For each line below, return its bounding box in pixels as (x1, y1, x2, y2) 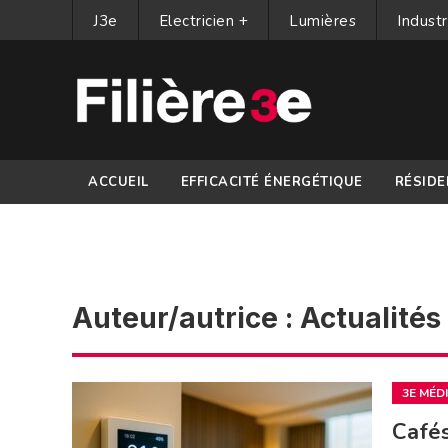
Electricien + (158, 11, 248, 31)
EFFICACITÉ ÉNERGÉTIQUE (180, 173, 363, 191)
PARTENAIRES (88, 217, 187, 235)
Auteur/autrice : (72, 301, 300, 335)
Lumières (289, 11, 356, 31)
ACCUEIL (88, 173, 149, 191)
